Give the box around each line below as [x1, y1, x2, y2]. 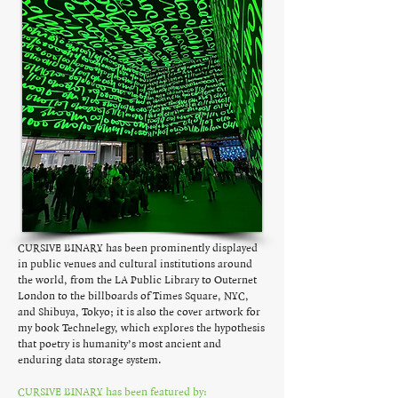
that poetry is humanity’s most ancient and [18, 338, 221, 351]
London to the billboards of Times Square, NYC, [18, 290, 249, 303]
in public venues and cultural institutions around [18, 258, 252, 271]
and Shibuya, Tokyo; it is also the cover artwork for [18, 306, 260, 319]
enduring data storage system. [18, 354, 162, 367]
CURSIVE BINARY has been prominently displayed [18, 242, 258, 255]
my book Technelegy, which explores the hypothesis [18, 322, 265, 335]
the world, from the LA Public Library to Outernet [18, 274, 257, 287]
